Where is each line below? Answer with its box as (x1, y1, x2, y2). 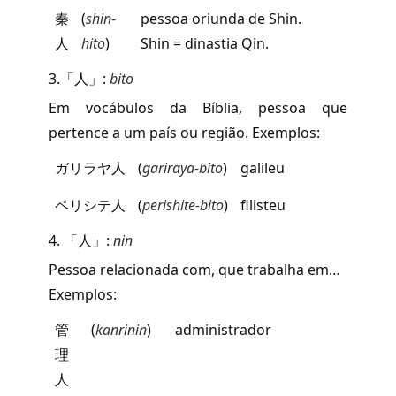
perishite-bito (142, 194, 224, 215)
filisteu (240, 194, 286, 215)
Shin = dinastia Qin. (141, 33, 269, 53)
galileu (240, 157, 285, 178)
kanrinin (95, 319, 147, 339)
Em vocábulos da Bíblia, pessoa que (49, 97, 347, 118)
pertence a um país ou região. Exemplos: (49, 122, 320, 142)
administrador (175, 319, 271, 339)
